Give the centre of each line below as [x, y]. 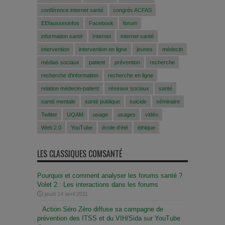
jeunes [145, 49]
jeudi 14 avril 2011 [66, 194]
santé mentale [58, 101]
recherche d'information [70, 75]
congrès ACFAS [132, 10]
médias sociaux [60, 62]
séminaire [168, 101]
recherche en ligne [131, 75]
